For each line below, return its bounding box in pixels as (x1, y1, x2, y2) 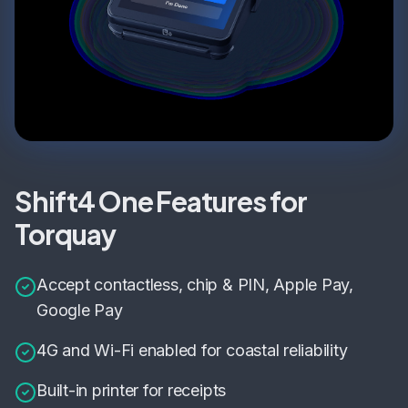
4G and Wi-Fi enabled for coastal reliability (36, 341, 348, 361)
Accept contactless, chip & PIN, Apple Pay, (36, 275, 353, 295)
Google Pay (36, 301, 123, 321)
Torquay (15, 217, 116, 252)
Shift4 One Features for (15, 184, 307, 219)
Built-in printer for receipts (36, 381, 227, 401)
